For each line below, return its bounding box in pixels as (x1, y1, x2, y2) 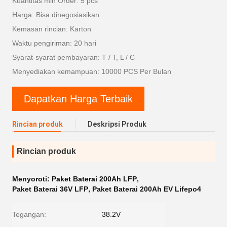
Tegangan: (12, 210, 46, 218)
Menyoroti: (12, 175, 52, 183)
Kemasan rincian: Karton (12, 25, 91, 33)
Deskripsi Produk (88, 120, 146, 128)
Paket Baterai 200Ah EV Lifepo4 (92, 185, 201, 193)
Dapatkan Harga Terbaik (24, 93, 133, 104)
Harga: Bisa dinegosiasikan (12, 11, 99, 19)
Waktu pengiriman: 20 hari (12, 39, 96, 47)
